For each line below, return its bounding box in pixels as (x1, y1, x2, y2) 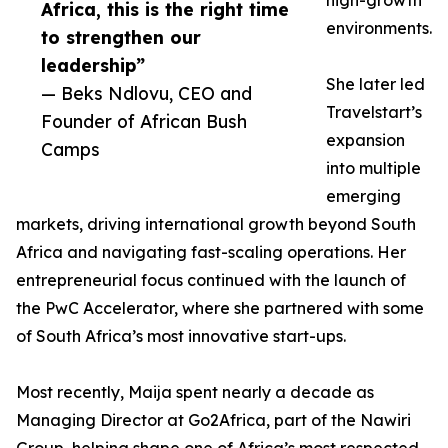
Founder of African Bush (41, 110, 247, 133)
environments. (326, 18, 432, 39)
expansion (326, 130, 405, 151)
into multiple (326, 158, 421, 179)
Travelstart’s (326, 102, 422, 123)
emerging (326, 186, 401, 207)
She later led (326, 74, 425, 95)
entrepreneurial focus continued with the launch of (16, 270, 406, 291)
